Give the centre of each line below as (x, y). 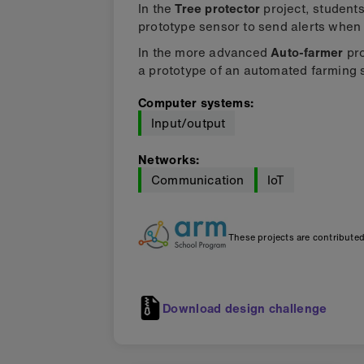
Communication (198, 180)
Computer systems (194, 102)
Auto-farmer (307, 52)
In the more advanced (205, 52)
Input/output (188, 123)
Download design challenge (245, 308)
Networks (167, 159)
